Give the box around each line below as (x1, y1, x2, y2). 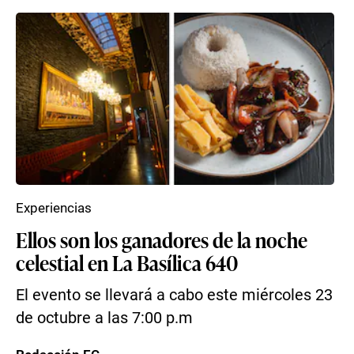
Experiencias (16, 200, 92, 216)
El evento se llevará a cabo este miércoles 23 (16, 286, 333, 304)
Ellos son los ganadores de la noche (16, 225, 307, 254)
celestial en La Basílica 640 (16, 248, 238, 277)
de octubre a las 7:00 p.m (16, 309, 193, 327)
